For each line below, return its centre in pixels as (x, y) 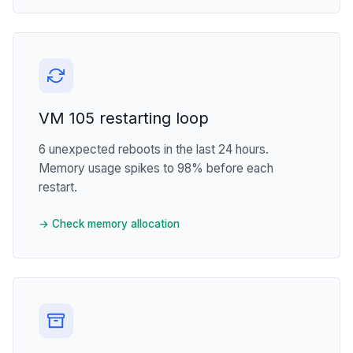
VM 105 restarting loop (124, 118)
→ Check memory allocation (109, 223)
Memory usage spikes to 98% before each (156, 168)
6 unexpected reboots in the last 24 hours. (154, 149)
